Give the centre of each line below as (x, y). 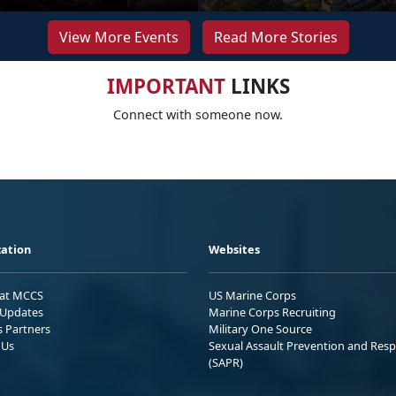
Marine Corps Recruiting (272, 312)
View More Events (118, 37)
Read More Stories (275, 37)
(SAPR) (226, 362)
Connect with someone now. (198, 114)
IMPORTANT (166, 86)
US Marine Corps (252, 295)
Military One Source (260, 328)
